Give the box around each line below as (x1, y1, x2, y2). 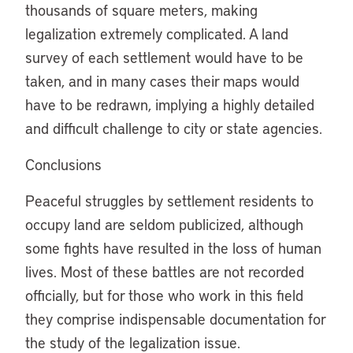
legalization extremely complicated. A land (25, 24, 288, 43)
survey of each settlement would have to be (25, 47, 303, 67)
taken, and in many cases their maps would (25, 71, 299, 91)
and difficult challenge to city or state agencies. (25, 118, 322, 138)
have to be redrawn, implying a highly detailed (25, 95, 314, 114)
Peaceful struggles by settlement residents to (25, 191, 314, 210)
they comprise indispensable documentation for (25, 309, 325, 329)
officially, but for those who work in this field (25, 285, 303, 305)
